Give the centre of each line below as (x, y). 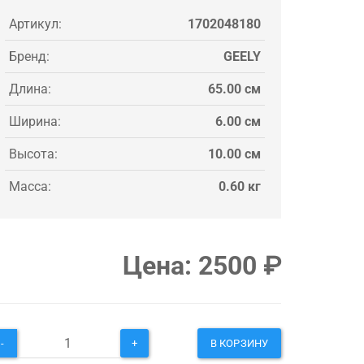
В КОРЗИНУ (239, 343)
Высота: (33, 154)
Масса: (30, 186)
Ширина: (35, 121)
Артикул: (35, 24)
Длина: (30, 89)
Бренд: (29, 56)
